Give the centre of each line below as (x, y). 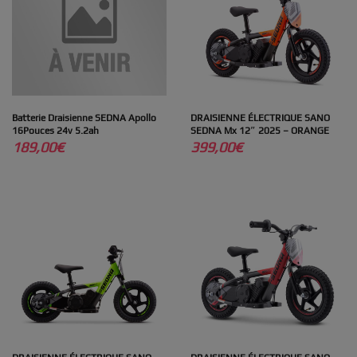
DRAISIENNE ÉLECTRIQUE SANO (260, 118)
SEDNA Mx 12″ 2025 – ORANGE (260, 130)
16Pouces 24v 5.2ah (55, 130)
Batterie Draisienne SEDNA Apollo (84, 118)
